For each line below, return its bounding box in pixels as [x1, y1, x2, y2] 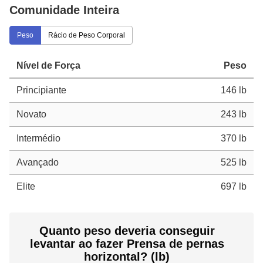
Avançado [16, 157, 59, 167]
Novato [16, 109, 46, 119]
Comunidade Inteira [9, 3, 119, 16]
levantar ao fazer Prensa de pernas [29, 237, 224, 250]
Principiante [16, 85, 66, 95]
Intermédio [16, 133, 60, 143]
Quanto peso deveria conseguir [39, 224, 215, 237]
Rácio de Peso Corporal [48, 31, 125, 39]
